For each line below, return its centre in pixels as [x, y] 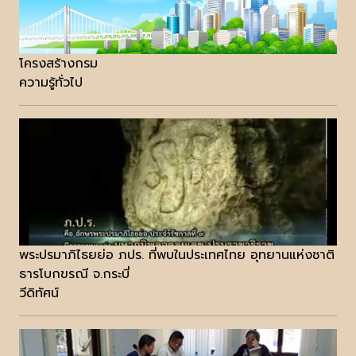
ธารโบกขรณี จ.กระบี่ [74, 275]
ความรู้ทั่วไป [51, 83]
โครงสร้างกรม [58, 64]
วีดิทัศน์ [39, 294]
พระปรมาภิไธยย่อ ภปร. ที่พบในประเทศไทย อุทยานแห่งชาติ [177, 255]
